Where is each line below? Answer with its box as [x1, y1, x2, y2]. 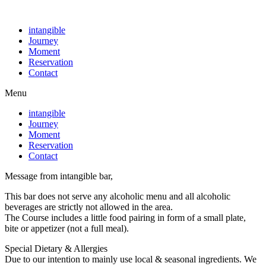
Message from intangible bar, [5, 171, 113, 181]
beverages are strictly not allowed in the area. [5, 202, 173, 212]
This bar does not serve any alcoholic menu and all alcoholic [5, 191, 230, 201]
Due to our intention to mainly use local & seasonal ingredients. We [5, 254, 256, 264]
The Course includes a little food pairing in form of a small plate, [5, 213, 246, 223]
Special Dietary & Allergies [5, 243, 107, 254]
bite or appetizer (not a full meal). [5, 223, 129, 233]
